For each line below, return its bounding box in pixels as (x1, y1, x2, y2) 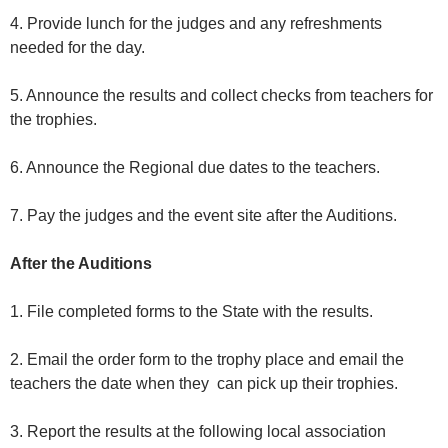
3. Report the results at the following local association (10, 423, 386, 441)
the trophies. (10, 111, 97, 129)
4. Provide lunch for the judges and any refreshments (10, 15, 382, 33)
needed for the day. (10, 39, 149, 57)
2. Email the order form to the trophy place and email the (10, 351, 404, 369)
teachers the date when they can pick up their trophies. (10, 375, 406, 393)
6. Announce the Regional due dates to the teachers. (10, 159, 388, 177)
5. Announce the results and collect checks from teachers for (10, 87, 433, 105)
